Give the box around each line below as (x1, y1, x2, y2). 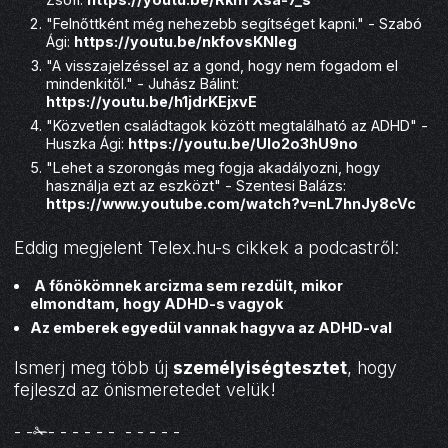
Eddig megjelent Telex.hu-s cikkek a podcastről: (14, 236, 400, 258)
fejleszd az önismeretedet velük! (14, 379, 277, 401)
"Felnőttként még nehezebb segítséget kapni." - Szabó (46, 14, 423, 32)
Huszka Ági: (46, 134, 129, 152)
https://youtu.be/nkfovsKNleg (74, 32, 298, 50)
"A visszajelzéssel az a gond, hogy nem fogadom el (46, 56, 399, 74)
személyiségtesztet (173, 357, 348, 379)
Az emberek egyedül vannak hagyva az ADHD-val (30, 319, 393, 337)
